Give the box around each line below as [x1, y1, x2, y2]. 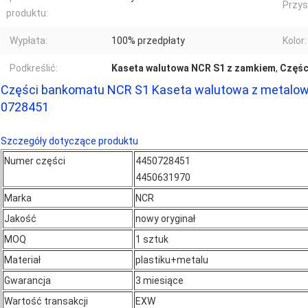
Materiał [4, 254, 41, 266]
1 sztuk [135, 234, 168, 245]
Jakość [4, 213, 36, 225]
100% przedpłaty [111, 35, 185, 47]
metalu [177, 254, 208, 266]
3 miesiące [135, 275, 184, 287]
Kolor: [283, 35, 307, 47]
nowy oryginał [135, 213, 195, 225]
